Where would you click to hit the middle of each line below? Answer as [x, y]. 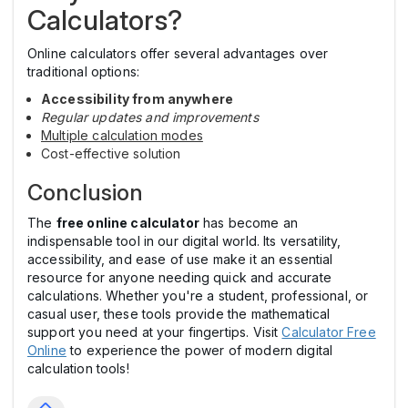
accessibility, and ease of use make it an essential [180, 260]
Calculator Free [329, 332]
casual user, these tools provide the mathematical [179, 314]
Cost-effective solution [111, 154]
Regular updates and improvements [150, 117]
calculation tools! [78, 369]
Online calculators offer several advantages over [178, 54]
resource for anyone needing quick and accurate [179, 278]
